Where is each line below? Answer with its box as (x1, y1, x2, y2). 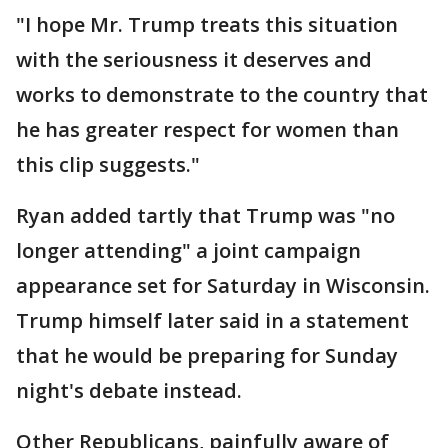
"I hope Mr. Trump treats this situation (16, 11, 398, 38)
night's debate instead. (16, 377, 242, 404)
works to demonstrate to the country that (16, 81, 428, 108)
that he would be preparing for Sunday (16, 342, 398, 369)
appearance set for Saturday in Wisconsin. (16, 272, 430, 299)
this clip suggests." (16, 151, 200, 178)
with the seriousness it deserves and (16, 46, 372, 73)
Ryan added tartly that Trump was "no (16, 202, 395, 229)
